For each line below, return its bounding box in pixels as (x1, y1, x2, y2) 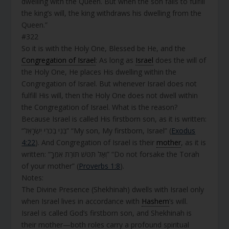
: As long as (96, 55, 136, 65)
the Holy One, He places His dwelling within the (21, 66, 177, 77)
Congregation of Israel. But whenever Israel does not (21, 78, 197, 88)
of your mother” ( (21, 161, 79, 171)
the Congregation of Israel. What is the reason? (21, 102, 178, 112)
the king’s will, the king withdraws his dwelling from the (21, 8, 202, 18)
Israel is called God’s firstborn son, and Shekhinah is (21, 208, 192, 218)
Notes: (21, 172, 44, 182)
